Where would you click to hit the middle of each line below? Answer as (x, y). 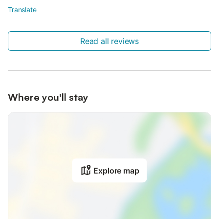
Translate (22, 9)
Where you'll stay (48, 97)
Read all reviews (109, 41)
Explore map (116, 171)
